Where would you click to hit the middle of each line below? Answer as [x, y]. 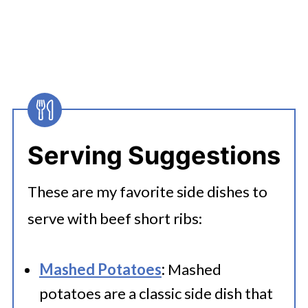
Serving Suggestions [154, 155]
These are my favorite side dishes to [147, 191]
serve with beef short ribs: [114, 218]
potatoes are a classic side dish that [156, 293]
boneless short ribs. [101, 26]
